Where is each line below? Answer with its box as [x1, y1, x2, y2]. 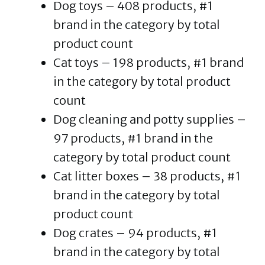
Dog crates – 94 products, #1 [53, 225, 217, 240]
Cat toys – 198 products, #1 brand [53, 55, 244, 70]
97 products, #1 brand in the [53, 131, 213, 146]
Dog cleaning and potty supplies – [53, 112, 246, 127]
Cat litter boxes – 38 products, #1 [53, 169, 241, 183]
